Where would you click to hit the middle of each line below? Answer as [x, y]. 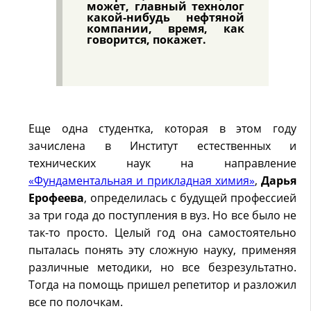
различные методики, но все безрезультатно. [162, 267]
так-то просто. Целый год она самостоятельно [162, 233]
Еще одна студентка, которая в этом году [162, 128]
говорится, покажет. [146, 39]
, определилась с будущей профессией [190, 198]
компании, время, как [166, 28]
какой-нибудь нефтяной [166, 17]
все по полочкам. [76, 302]
